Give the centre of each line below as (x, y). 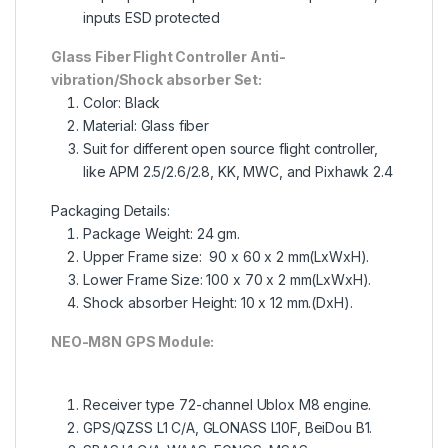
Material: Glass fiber (146, 126)
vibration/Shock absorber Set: (156, 80)
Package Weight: (138, 234)
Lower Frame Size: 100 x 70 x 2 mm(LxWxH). (227, 280)
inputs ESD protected (152, 18)
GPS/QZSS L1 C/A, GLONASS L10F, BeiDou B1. (228, 428)
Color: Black (122, 103)
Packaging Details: (110, 211)
